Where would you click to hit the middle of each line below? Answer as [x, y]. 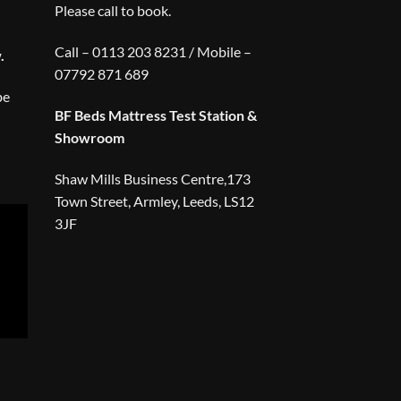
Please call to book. [113, 11]
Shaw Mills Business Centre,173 [153, 178]
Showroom [90, 137]
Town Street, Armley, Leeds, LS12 [154, 200]
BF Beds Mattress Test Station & [156, 115]
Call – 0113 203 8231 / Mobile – [153, 52]
